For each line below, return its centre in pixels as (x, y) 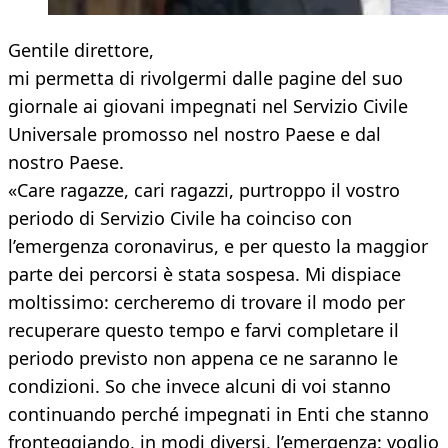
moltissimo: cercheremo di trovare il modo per (206, 302)
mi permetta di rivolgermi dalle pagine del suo (205, 78)
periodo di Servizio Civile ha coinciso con (180, 218)
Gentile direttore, (81, 50)
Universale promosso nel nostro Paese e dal (194, 134)
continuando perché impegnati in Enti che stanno (218, 414)
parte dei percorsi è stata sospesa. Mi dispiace (204, 274)
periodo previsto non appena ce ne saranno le (203, 358)
